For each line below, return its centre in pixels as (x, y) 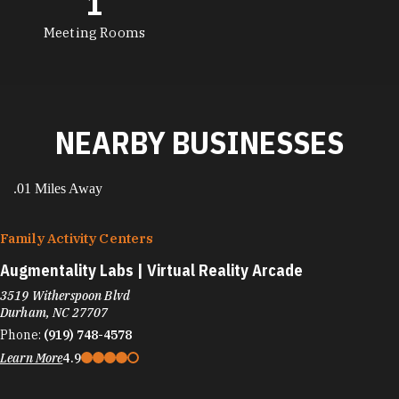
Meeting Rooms (94, 32)
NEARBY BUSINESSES (199, 142)
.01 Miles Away (58, 188)
